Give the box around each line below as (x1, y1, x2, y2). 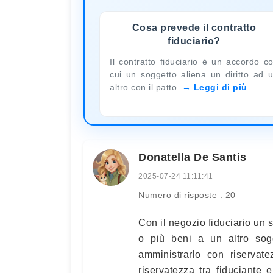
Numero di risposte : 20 (138, 190, 236, 200)
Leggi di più (193, 82, 247, 92)
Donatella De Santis (138, 151, 247, 163)
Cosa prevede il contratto (132, 22, 257, 33)
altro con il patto (110, 82, 180, 92)
